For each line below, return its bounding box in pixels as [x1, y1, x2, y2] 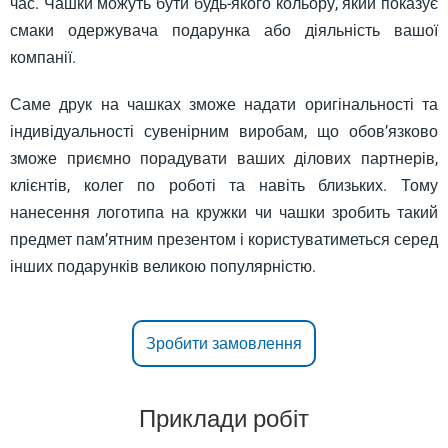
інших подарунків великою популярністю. [10, 257, 316, 276]
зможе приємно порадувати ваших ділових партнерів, [10, 149, 438, 168]
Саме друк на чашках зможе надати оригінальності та [10, 95, 438, 114]
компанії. [10, 48, 76, 67]
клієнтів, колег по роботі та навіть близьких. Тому [10, 176, 438, 195]
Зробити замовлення [146, 334, 302, 353]
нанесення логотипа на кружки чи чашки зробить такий [10, 203, 438, 222]
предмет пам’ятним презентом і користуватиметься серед [10, 230, 438, 249]
